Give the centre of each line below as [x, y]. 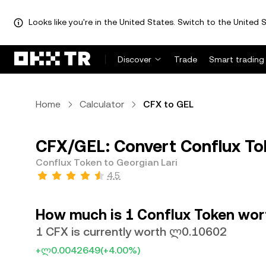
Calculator [102, 104]
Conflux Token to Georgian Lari [107, 162]
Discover [134, 59]
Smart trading [237, 59]
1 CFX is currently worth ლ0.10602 [131, 232]
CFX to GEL [168, 104]
